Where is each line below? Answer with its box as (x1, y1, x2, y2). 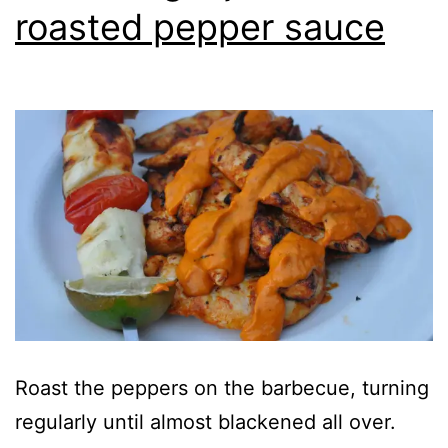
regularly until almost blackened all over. (15, 409, 396, 434)
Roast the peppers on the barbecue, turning (15, 375, 429, 400)
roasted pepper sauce (15, 4, 385, 49)
